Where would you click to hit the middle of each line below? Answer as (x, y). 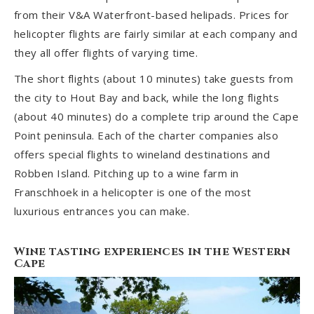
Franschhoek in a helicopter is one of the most (132, 192)
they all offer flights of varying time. (106, 52)
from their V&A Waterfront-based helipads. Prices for (151, 14)
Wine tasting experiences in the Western (152, 252)
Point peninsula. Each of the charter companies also (146, 135)
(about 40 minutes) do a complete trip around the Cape (156, 116)
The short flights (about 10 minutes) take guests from (153, 78)
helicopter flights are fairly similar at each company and (156, 33)
